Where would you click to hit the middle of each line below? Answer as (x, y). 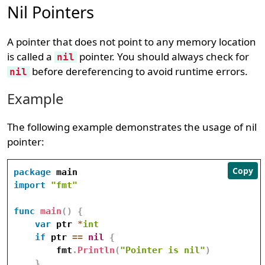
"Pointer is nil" (163, 250)
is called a (31, 56)
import (30, 185)
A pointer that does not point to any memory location (132, 42)
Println (96, 250)
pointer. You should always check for (163, 56)
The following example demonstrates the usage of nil (132, 127)
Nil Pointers (51, 12)
